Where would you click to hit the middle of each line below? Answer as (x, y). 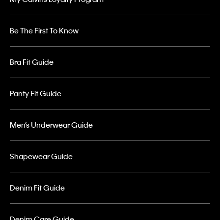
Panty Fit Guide (36, 94)
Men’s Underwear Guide (51, 125)
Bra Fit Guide (32, 62)
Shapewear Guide (41, 156)
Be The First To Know (44, 31)
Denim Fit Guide (37, 188)
